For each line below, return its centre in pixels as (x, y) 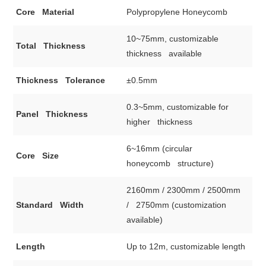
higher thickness (160, 122)
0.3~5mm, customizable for (178, 107)
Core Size (38, 156)
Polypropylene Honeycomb (177, 12)
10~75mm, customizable (173, 39)
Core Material (45, 12)
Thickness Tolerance (61, 80)
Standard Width (50, 205)
